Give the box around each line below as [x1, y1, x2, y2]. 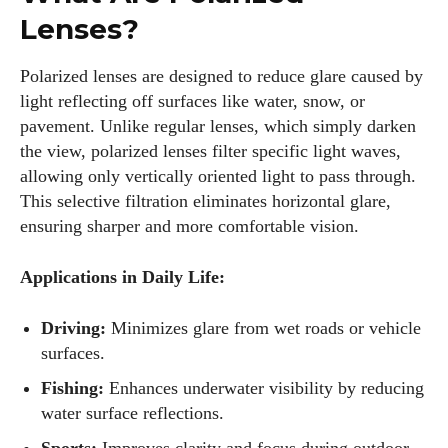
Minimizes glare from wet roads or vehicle [106, 318, 421, 338]
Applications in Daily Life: [20, 267, 225, 287]
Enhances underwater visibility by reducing [104, 378, 424, 398]
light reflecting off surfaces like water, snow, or [20, 91, 365, 111]
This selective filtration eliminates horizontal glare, [20, 191, 391, 211]
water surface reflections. [41, 403, 224, 423]
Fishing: [41, 378, 104, 398]
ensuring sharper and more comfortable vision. [20, 216, 359, 236]
